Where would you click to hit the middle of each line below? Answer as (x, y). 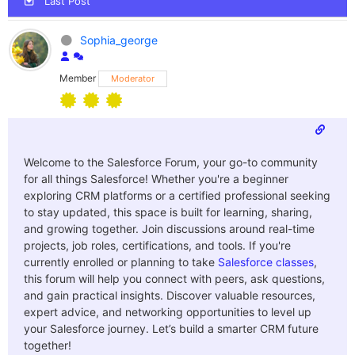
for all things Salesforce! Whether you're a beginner (156, 178)
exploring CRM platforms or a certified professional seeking (177, 195)
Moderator (133, 78)
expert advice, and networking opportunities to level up (168, 311)
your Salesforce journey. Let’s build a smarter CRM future (171, 328)
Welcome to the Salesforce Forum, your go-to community (171, 162)
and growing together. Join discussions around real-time (169, 228)
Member (78, 78)
